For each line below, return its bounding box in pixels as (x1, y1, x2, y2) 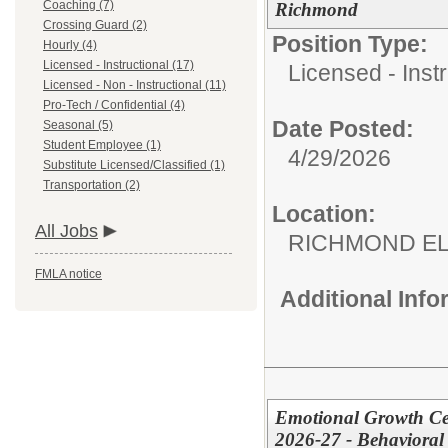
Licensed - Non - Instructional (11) (43, 78, 226, 92)
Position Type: (272, 31, 428, 57)
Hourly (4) (43, 38, 97, 52)
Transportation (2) (43, 178, 140, 192)
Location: (272, 201, 376, 227)
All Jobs (35, 221, 98, 241)
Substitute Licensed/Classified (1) (43, 158, 225, 172)
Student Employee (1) (43, 138, 161, 152)
